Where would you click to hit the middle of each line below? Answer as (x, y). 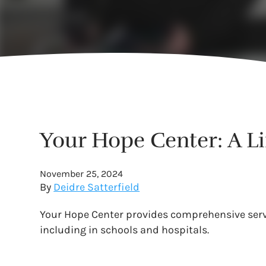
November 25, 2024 (82, 174)
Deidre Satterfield (97, 187)
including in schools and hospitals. (125, 230)
